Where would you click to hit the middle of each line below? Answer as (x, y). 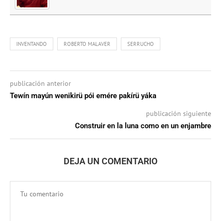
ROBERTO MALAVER (87, 44)
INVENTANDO (32, 44)
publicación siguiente (179, 114)
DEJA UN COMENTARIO (110, 161)
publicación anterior (40, 84)
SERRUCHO (141, 44)
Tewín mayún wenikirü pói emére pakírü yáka (83, 96)
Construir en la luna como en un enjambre (143, 126)
